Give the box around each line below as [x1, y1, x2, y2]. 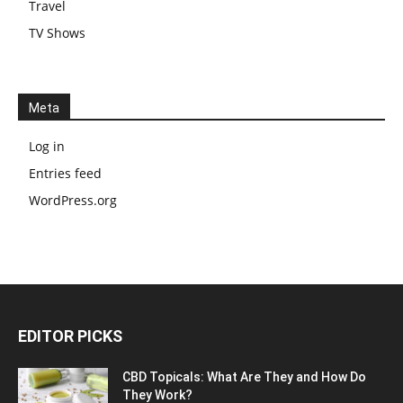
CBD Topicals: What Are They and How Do [122, 370, 366, 385]
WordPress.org [29, 192, 117, 210]
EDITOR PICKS [18, 327, 122, 346]
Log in [29, 138, 65, 156]
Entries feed [29, 165, 102, 183]
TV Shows [29, 24, 85, 42]
